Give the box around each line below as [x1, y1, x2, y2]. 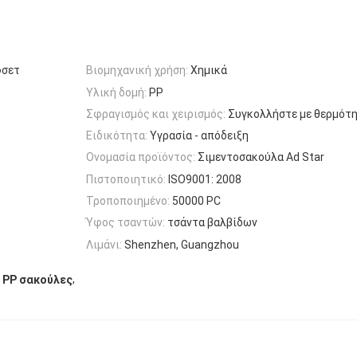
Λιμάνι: [86, 237, 122, 251]
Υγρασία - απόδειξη [150, 129, 249, 143]
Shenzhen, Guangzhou [124, 237, 239, 251]
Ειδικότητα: [86, 129, 147, 143]
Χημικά [190, 64, 227, 77]
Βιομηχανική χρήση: [86, 64, 188, 77]
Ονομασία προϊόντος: [86, 151, 195, 164]
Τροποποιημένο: [86, 194, 170, 208]
